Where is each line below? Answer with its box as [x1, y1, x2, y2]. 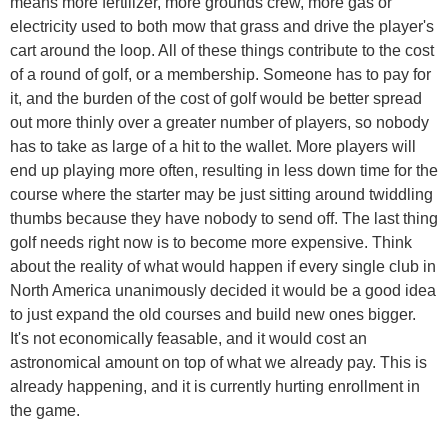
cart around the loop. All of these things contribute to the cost [10, 41, 434, 59]
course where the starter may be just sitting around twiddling [10, 185, 433, 203]
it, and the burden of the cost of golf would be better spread [10, 89, 422, 107]
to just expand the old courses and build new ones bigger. [10, 305, 416, 323]
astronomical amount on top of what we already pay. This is [10, 353, 427, 371]
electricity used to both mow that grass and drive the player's [10, 17, 434, 35]
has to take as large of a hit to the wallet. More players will [10, 137, 416, 155]
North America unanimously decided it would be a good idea [10, 281, 436, 299]
